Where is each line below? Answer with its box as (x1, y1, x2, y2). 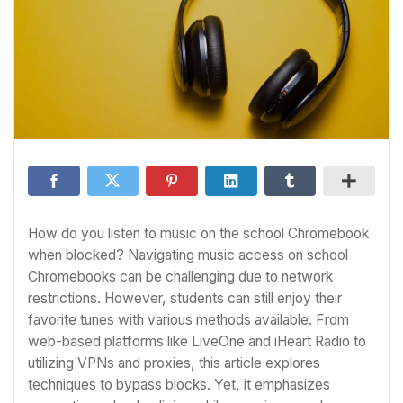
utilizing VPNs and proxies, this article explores (28, 354, 320, 372)
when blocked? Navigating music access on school (28, 246, 348, 264)
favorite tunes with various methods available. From (28, 311, 349, 328)
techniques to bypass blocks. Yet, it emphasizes (28, 376, 330, 393)
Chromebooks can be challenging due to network (28, 268, 333, 285)
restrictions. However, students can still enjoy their (28, 290, 342, 307)
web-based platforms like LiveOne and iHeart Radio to (28, 333, 366, 350)
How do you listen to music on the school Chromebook (28, 225, 369, 242)
